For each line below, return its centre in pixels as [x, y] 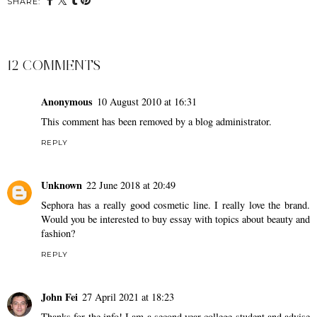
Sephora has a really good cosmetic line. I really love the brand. [175, 205]
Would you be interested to [97, 219]
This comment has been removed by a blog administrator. [156, 122]
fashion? [58, 234]
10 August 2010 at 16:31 [147, 102]
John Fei [59, 297]
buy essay [172, 219]
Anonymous [67, 102]
